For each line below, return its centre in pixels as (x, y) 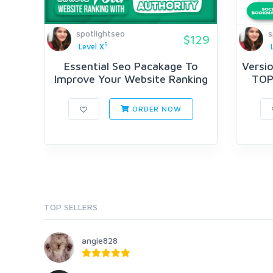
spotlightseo (101, 33)
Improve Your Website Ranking (131, 79)
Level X (91, 47)
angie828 (100, 241)
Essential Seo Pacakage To (131, 66)
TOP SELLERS (71, 207)
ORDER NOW (156, 109)
